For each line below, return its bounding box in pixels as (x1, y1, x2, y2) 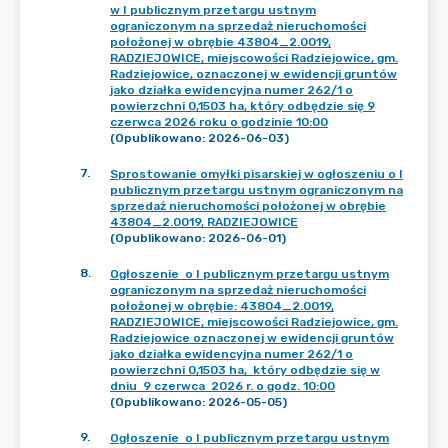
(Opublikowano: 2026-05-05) (110, 395, 287, 409)
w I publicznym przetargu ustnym (110, 3, 316, 17)
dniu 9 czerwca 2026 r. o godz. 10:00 (110, 379, 335, 393)
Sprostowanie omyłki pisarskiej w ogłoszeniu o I (110, 167, 403, 181)
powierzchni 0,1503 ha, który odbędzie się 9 (110, 99, 375, 113)
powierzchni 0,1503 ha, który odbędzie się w (110, 363, 380, 377)
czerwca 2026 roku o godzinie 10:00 (110, 115, 328, 129)
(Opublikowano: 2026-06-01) (110, 231, 286, 245)
